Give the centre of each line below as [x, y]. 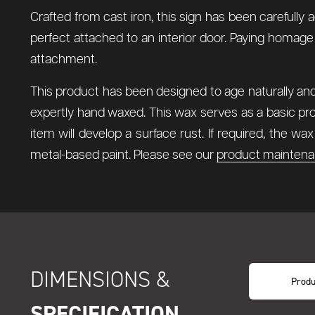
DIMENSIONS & [101, 279]
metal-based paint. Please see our [123, 155]
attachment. [64, 59]
